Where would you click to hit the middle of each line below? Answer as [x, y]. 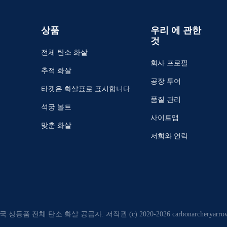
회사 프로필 [169, 63]
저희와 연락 [169, 136]
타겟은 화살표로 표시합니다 [86, 89]
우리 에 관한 [176, 30]
